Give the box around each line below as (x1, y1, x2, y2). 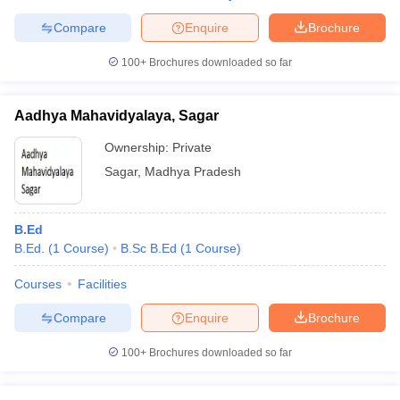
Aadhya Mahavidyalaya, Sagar (14, 108, 219, 123)
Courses (14, 277, 62, 291)
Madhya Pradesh (145, 164, 241, 179)
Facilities (78, 277, 127, 291)
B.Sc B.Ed (121, 241, 177, 255)
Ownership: (104, 140, 172, 154)
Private (172, 140, 212, 154)
